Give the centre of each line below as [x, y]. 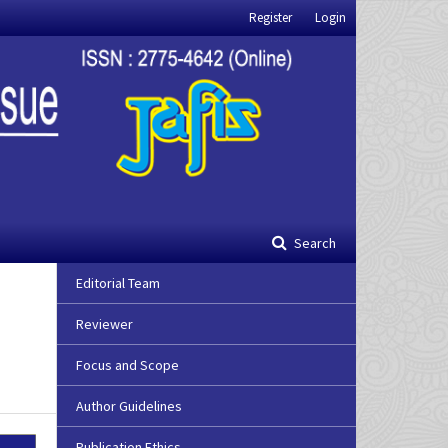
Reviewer [104, 324]
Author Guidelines [129, 406]
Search [313, 243]
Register [270, 17]
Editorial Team [118, 283]
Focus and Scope [127, 365]
